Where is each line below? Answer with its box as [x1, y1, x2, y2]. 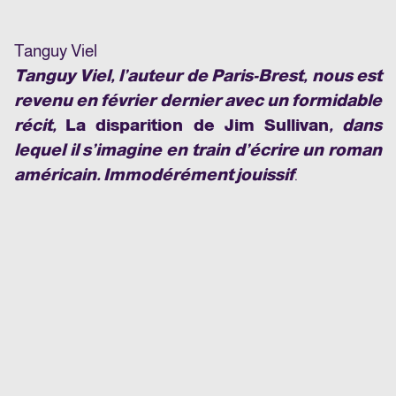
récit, [14, 115, 66, 134]
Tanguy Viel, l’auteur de [14, 65, 211, 85]
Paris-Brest [211, 65, 303, 85]
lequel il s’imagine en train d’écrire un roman [14, 140, 382, 159]
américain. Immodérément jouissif [14, 164, 294, 184]
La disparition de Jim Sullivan [65, 115, 329, 134]
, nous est [303, 65, 382, 85]
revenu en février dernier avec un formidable [14, 90, 382, 110]
